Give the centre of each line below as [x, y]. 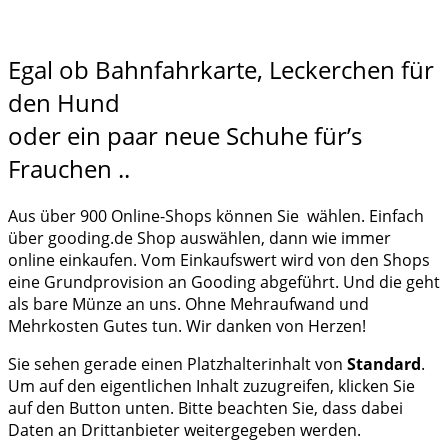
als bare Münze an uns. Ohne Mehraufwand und [188, 304]
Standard [384, 364]
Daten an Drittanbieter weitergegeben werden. [184, 430]
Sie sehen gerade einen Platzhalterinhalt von [177, 364]
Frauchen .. [69, 169]
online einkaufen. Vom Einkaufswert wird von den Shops [219, 260]
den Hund [64, 103]
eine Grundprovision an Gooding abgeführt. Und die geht [224, 282]
